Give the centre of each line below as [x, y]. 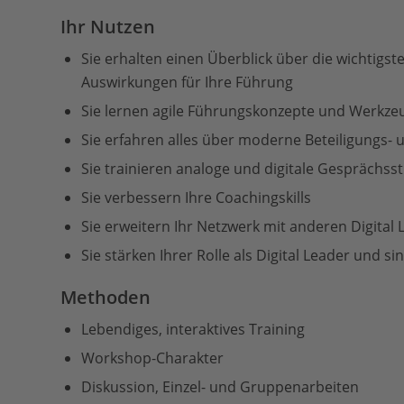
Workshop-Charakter [152, 358]
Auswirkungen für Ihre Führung [187, 82]
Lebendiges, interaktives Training [193, 329]
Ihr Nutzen [108, 27]
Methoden [106, 297]
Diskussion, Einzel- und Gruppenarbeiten [220, 387]
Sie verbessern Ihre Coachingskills [196, 197]
